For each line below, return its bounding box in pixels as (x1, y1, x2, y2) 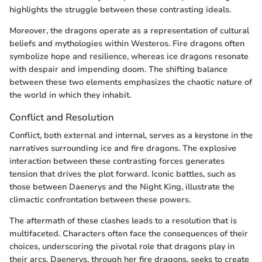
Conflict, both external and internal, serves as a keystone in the (9, 129, 253, 141)
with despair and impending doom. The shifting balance (9, 63, 227, 75)
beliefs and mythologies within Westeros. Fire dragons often (9, 37, 244, 49)
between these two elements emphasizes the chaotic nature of (9, 76, 252, 88)
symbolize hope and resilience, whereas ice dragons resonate (9, 50, 249, 62)
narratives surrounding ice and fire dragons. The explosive (9, 142, 236, 154)
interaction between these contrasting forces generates (9, 155, 225, 167)
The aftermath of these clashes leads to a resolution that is (9, 215, 237, 226)
